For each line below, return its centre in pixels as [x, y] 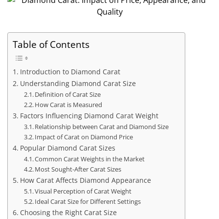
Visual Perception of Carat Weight [83, 191]
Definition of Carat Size [68, 95]
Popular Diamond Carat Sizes [67, 148]
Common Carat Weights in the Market [90, 159]
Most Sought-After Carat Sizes [78, 169]
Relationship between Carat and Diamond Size [102, 127]
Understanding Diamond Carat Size [78, 84]
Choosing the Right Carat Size [68, 213]
